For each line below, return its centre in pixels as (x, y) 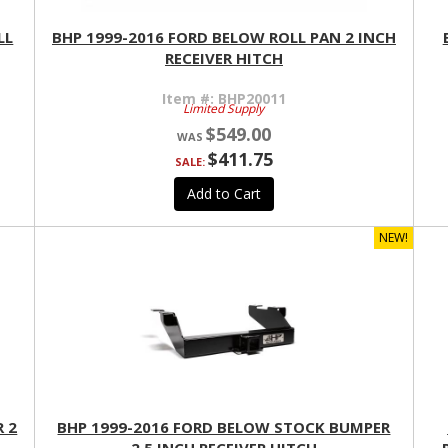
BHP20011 (251, 99)
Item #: (189, 99)
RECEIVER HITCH (223, 58)
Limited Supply (224, 109)
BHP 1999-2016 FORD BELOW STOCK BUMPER (224, 427)
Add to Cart (223, 194)
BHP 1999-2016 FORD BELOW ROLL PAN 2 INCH (223, 37)
